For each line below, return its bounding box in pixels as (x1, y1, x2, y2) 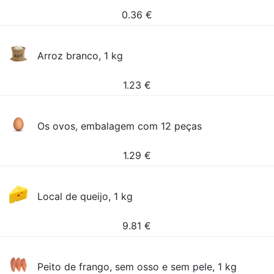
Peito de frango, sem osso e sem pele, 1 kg (37, 261, 237, 273)
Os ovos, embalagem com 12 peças (37, 120, 202, 132)
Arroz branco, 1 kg (37, 50, 124, 62)
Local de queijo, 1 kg (37, 190, 133, 202)
